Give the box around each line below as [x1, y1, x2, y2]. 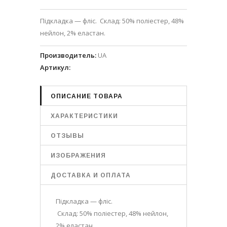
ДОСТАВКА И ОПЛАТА [51, 171, 131, 179]
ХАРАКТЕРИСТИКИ [51, 112, 118, 120]
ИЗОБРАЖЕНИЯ [51, 152, 106, 159]
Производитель [40, 50, 95, 60]
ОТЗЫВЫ [51, 132, 84, 139]
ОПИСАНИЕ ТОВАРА [51, 92, 123, 100]
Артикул [40, 62, 69, 72]
